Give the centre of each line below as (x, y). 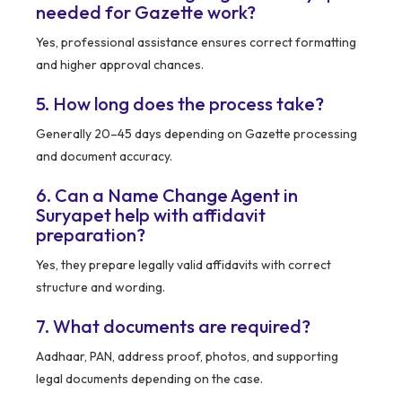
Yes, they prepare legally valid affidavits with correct (184, 265)
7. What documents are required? (173, 327)
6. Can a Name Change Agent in (167, 196)
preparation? (91, 235)
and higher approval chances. (120, 65)
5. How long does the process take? (180, 104)
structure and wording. (100, 288)
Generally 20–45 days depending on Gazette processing (197, 134)
